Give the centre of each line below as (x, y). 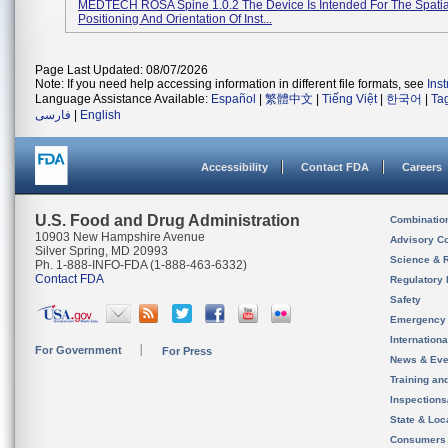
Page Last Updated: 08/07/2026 (121, 70)
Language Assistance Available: (123, 99)
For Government (78, 350)
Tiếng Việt (349, 99)
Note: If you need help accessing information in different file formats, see (231, 84)
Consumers (418, 439)
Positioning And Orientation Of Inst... (175, 19)
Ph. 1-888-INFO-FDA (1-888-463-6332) (141, 265)
